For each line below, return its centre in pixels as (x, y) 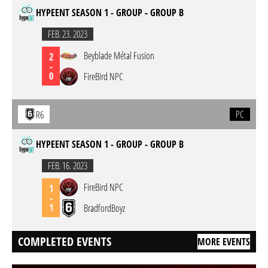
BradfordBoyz (104, 208)
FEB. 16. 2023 (68, 166)
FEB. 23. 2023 (68, 34)
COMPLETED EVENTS (65, 241)
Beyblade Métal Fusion (119, 56)
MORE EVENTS (224, 242)
